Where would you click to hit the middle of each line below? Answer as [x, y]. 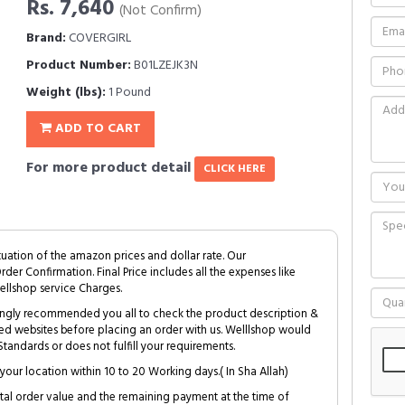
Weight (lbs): [66, 93]
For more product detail [110, 168]
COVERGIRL [99, 38]
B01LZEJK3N [165, 66]
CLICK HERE [235, 169]
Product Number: [79, 66]
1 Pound [128, 93]
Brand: [46, 38]
